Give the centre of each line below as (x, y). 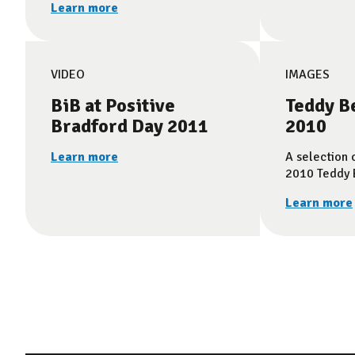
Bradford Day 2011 (130, 126)
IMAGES (307, 74)
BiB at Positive (113, 105)
